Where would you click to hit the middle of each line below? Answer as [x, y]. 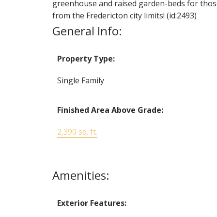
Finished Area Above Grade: [110, 110]
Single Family [80, 80]
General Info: [87, 31]
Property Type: [86, 58]
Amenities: [81, 175]
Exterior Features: [92, 203]
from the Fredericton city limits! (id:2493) [124, 15]
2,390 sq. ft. [77, 132]
